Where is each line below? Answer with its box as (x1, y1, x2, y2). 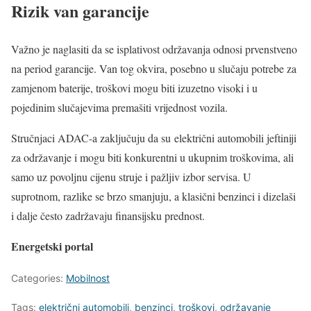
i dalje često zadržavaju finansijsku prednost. (11, 208, 205, 223)
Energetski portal (11, 237, 93, 254)
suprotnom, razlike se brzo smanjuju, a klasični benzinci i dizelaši (11, 188, 296, 203)
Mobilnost (66, 271, 110, 284)
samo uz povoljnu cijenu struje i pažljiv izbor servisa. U (11, 169, 251, 184)
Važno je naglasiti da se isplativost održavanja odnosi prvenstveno (11, 41, 297, 56)
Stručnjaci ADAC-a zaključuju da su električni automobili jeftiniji (11, 130, 296, 145)
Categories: (11, 271, 66, 284)
